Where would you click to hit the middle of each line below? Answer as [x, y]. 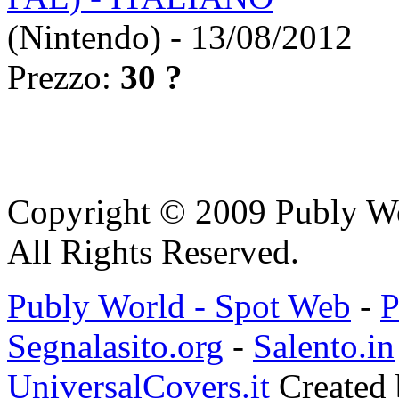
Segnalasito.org [115, 346]
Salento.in [324, 346]
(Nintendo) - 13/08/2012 [180, 37]
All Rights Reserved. [153, 252]
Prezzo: [64, 77]
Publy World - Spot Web [179, 306]
